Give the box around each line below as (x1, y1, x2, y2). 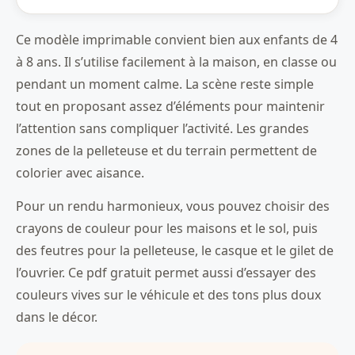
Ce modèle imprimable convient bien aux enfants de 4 (16, 31, 338, 49)
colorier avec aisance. (16, 164, 144, 182)
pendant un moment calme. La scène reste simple (16, 75, 314, 94)
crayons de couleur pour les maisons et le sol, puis (16, 219, 318, 238)
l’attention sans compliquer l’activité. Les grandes (16, 120, 309, 138)
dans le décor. (16, 308, 97, 326)
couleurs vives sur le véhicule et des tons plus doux (16, 286, 321, 304)
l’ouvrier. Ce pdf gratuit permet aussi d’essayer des (16, 264, 316, 282)
